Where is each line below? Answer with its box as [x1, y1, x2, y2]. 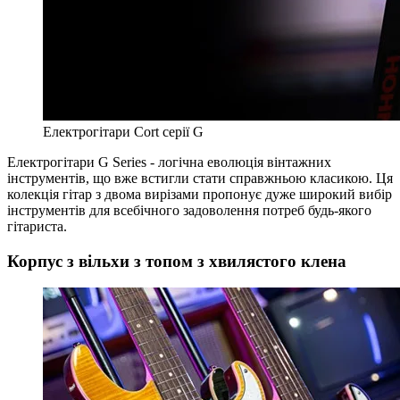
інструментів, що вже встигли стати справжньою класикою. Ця [7, 170, 393, 186]
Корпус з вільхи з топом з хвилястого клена [7, 251, 346, 271]
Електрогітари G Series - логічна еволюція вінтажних [7, 154, 331, 170]
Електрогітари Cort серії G [43, 123, 204, 139]
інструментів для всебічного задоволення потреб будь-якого [7, 202, 371, 218]
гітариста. [7, 218, 67, 234]
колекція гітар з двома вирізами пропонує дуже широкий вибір [7, 186, 392, 202]
